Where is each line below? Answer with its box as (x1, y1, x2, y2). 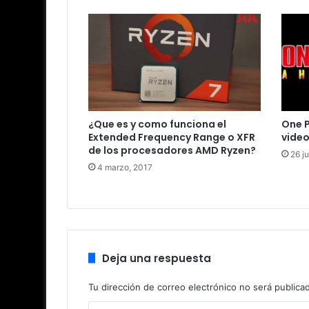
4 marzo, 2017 (97, 161, 152, 172)
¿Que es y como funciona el (88, 117, 226, 131)
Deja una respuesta (102, 250, 211, 266)
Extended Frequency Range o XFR (88, 130, 255, 144)
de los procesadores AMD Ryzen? (88, 143, 256, 157)
